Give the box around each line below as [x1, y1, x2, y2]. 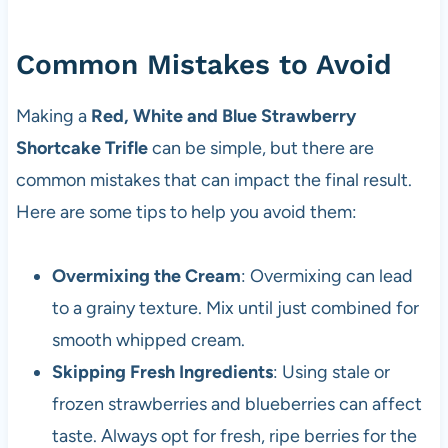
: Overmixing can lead [240, 265, 413, 288]
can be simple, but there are [147, 137, 374, 160]
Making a [15, 105, 91, 128]
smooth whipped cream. [51, 329, 245, 352]
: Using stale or [272, 361, 390, 384]
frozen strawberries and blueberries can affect [51, 393, 422, 416]
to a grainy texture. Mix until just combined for [51, 297, 419, 320]
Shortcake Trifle [15, 137, 148, 160]
